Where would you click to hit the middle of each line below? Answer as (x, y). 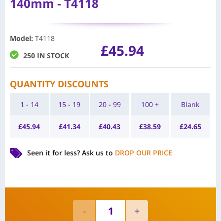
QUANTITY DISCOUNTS (59, 84)
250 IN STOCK (46, 55)
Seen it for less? (55, 152)
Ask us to (98, 152)
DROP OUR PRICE (144, 152)
